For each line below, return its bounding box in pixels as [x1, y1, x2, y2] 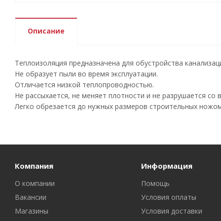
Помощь [141, 179, 170, 188]
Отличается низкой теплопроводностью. [15, 80, 154, 89]
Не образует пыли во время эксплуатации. [15, 69, 158, 78]
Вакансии [15, 192, 46, 202]
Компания [15, 161, 53, 171]
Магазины [15, 206, 48, 216]
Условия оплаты [141, 192, 196, 202]
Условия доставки [141, 206, 202, 216]
